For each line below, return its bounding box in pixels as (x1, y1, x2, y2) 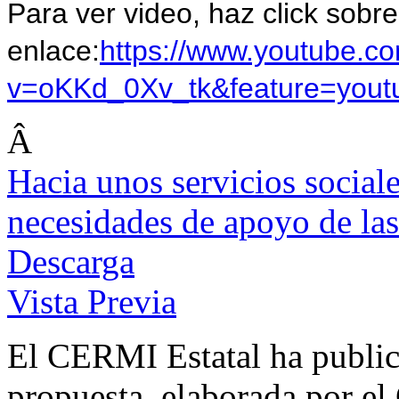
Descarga (7, 242, 134, 281)
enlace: (7, 35, 100, 68)
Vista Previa (7, 282, 176, 322)
